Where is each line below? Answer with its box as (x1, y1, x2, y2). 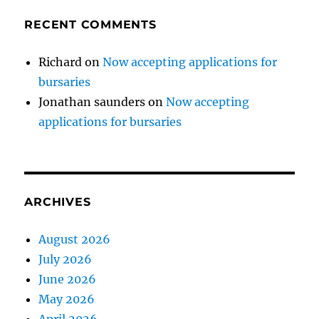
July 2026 (38, 252, 93, 267)
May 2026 (38, 292, 95, 307)
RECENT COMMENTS (24, 18, 157, 32)
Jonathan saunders (38, 95, 146, 110)
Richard (38, 55, 83, 70)
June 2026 (38, 272, 97, 287)
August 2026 (38, 232, 111, 247)
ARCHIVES (24, 195, 91, 209)
